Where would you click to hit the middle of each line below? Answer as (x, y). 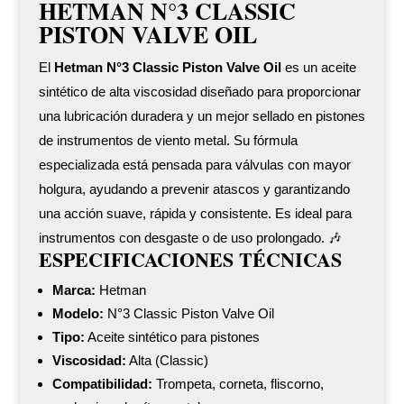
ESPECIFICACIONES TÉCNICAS (190, 259)
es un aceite (318, 67)
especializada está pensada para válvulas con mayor (194, 164)
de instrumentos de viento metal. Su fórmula (168, 140)
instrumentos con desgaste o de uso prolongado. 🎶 (190, 237)
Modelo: (78, 313)
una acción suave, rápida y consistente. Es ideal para (195, 213)
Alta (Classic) (167, 360)
